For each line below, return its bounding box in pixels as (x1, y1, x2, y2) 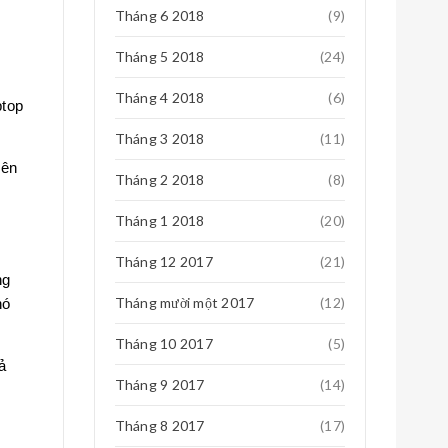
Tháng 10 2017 (114, 335, 213, 352)
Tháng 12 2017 (114, 253, 213, 270)
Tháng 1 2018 (114, 212, 205, 229)
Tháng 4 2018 (114, 89, 205, 106)
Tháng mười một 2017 (114, 294, 255, 311)
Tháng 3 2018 (114, 130, 205, 147)
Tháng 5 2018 (114, 48, 205, 65)
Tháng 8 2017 (114, 417, 205, 434)
